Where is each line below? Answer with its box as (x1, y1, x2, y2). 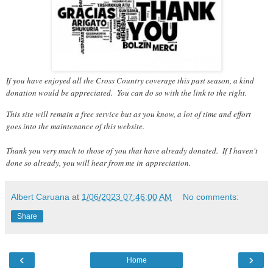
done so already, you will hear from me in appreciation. (6, 157, 191, 169)
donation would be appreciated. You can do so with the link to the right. (6, 87, 249, 98)
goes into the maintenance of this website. (6, 121, 144, 132)
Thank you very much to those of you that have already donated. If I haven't (6, 145, 258, 157)
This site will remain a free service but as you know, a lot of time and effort (6, 108, 251, 120)
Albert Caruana (11, 192, 69, 202)
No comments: (183, 192, 239, 202)
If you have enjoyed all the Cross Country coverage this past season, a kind (6, 74, 254, 86)
